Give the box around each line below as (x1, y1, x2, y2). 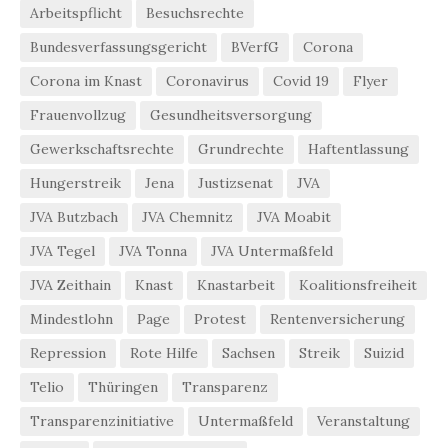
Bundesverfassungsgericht (30, 37, 207, 56)
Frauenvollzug (30, 105, 126, 124)
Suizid (364, 343, 404, 362)
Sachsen (222, 343, 275, 362)
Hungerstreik (30, 173, 121, 192)
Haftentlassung (308, 139, 409, 158)
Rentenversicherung (270, 309, 405, 328)
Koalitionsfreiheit (299, 275, 417, 294)
